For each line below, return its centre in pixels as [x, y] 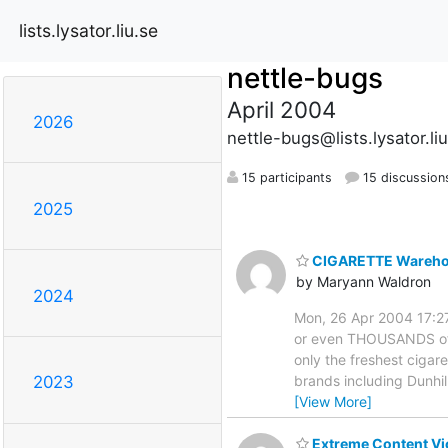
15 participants [284, 177]
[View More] [333, 401]
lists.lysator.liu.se [88, 30]
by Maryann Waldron [363, 281]
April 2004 [281, 109]
